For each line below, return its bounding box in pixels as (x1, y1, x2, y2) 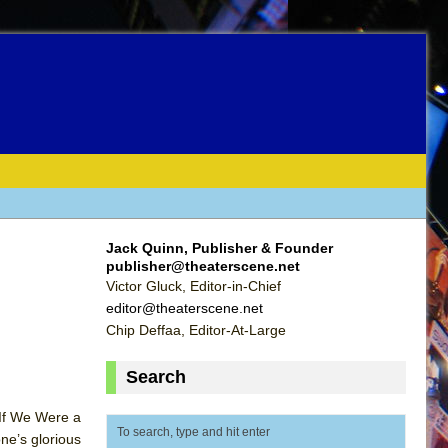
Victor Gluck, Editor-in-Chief (106, 277, 281, 294)
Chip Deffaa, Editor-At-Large (106, 321, 286, 338)
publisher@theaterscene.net (106, 257, 300, 274)
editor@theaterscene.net (106, 299, 263, 316)
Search (126, 366, 186, 387)
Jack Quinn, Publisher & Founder (106, 239, 333, 256)
